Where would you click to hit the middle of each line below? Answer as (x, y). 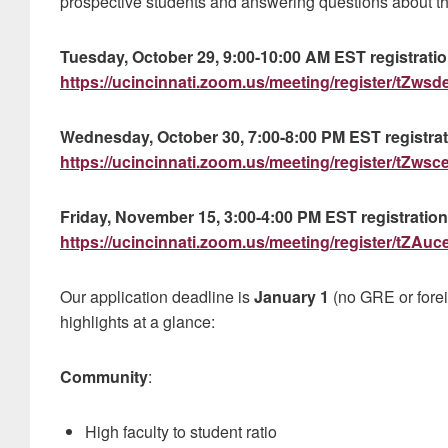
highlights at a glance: (137, 321)
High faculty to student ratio (181, 431)
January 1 (293, 296)
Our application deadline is (157, 296)
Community (104, 376)
